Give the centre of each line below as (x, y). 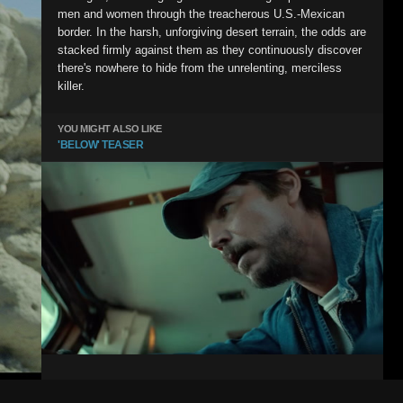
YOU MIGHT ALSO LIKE (110, 129)
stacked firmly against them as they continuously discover (210, 50)
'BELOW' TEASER (100, 145)
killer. (71, 86)
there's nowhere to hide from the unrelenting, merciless (200, 68)
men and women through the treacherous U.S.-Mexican (201, 14)
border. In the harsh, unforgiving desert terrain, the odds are (212, 32)
